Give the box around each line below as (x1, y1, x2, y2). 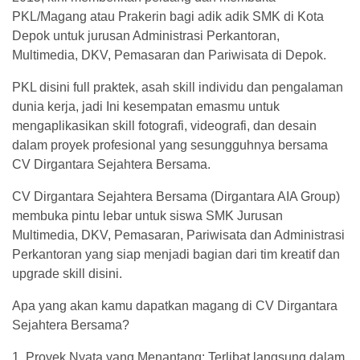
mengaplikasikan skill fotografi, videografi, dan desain (12, 119, 317, 133)
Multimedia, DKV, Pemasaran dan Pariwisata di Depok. (12, 48, 326, 62)
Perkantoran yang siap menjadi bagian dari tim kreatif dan (12, 247, 340, 261)
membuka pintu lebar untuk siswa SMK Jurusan (12, 209, 283, 223)
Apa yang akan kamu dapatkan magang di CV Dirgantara (12, 299, 337, 313)
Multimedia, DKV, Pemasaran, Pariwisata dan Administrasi (12, 228, 345, 242)
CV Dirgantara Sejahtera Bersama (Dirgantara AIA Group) (12, 190, 340, 203)
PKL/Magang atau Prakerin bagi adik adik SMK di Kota (12, 10, 324, 23)
